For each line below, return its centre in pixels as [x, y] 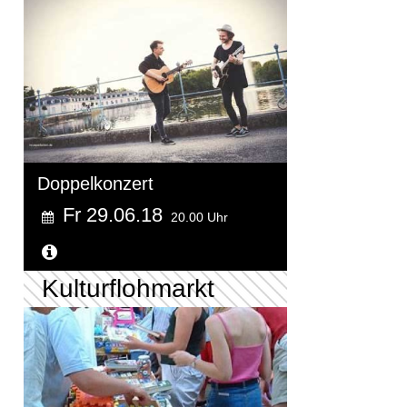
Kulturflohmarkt [128, 289]
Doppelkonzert [95, 184]
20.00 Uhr [199, 218]
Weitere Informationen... [160, 253]
